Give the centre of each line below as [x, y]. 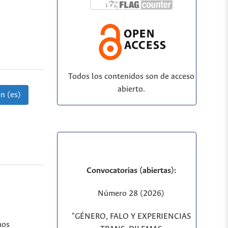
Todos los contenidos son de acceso [131, 77]
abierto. [131, 89]
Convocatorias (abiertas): [131, 170]
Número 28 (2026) [131, 193]
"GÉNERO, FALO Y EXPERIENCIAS [131, 216]
